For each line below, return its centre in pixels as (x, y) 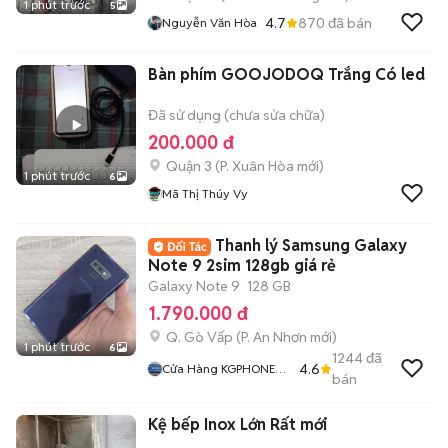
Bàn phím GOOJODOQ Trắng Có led (286, 74)
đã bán (348, 22)
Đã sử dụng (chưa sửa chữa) (236, 115)
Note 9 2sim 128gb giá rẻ (242, 265)
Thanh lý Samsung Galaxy (311, 245)
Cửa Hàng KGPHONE (191, 368)
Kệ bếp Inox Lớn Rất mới (237, 424)
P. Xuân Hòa (257, 166)
